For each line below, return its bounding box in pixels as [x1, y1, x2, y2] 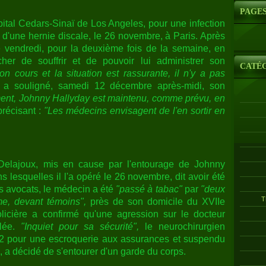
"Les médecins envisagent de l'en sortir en [44, 105, 225, 116]
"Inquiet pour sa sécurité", [21, 221, 139, 232]
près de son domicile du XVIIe [86, 196, 225, 207]
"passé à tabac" [116, 183, 182, 194]
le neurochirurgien [139, 221, 225, 232]
